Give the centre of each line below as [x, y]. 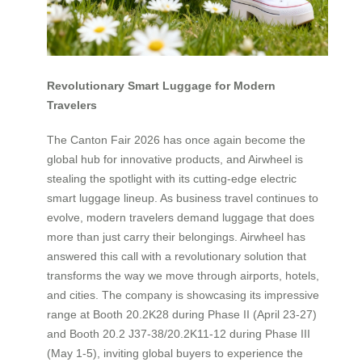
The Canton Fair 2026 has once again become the [176, 139]
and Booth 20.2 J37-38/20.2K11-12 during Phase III [179, 333]
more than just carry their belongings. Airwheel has [176, 236]
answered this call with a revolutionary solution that [177, 256]
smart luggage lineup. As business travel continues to [183, 198]
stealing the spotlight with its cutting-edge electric [172, 178]
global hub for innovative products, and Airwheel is [175, 159]
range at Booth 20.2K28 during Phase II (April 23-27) [182, 314]
